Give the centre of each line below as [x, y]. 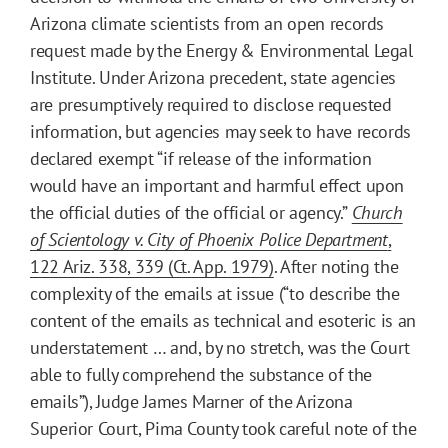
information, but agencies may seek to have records [221, 131]
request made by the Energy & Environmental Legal [221, 50]
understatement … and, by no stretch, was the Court [220, 347]
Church [377, 212]
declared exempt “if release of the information [201, 158]
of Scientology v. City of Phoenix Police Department [209, 239]
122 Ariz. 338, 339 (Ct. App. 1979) [152, 266]
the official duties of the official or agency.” [191, 212]
